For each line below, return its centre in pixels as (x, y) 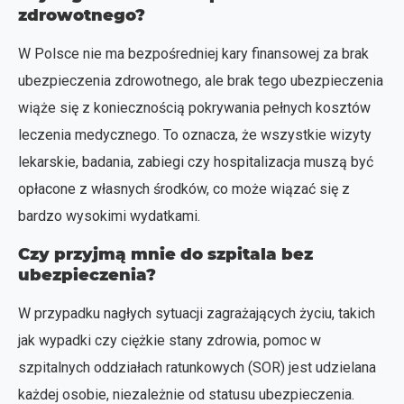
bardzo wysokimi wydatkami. (109, 216)
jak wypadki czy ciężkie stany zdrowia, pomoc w (170, 340)
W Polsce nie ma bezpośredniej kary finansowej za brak (193, 53)
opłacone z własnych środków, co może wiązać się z (184, 188)
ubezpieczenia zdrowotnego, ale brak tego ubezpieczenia (201, 80)
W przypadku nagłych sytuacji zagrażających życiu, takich (197, 313)
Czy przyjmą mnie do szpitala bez (165, 254)
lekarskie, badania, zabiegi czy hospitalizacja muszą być (196, 161)
